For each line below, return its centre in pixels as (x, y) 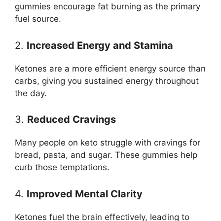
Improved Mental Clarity (85, 194)
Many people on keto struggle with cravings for (108, 143)
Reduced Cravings (72, 120)
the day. (31, 93)
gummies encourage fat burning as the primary (108, 7)
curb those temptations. (62, 167)
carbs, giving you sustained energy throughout (107, 81)
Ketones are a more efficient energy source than (110, 68)
